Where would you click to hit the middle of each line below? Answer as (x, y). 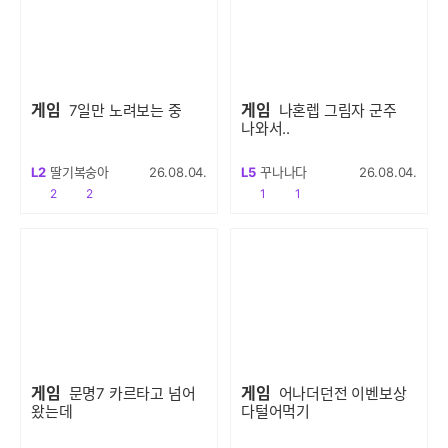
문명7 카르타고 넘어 (132, 393)
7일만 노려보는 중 (125, 110)
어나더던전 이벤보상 (342, 393)
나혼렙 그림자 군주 (337, 110)
